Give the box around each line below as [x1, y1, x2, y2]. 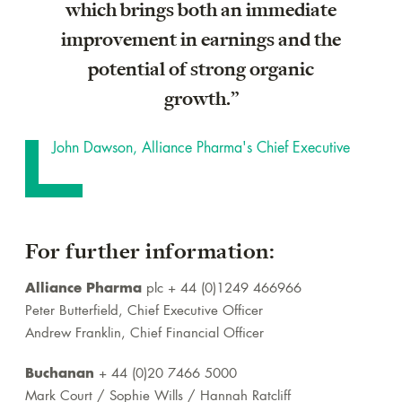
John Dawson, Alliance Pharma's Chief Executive [52, 142, 350, 157]
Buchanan [25, 368, 99, 382]
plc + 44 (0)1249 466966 [146, 283, 301, 297]
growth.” [163, 87, 239, 112]
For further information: [25, 239, 275, 266]
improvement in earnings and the [61, 28, 341, 53]
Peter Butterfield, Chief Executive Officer [25, 305, 263, 319]
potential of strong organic [88, 57, 314, 83]
